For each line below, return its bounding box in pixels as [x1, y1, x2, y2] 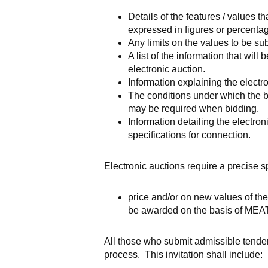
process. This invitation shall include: [103, 249, 263, 260]
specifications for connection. [127, 130, 251, 140]
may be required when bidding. [127, 103, 259, 114]
